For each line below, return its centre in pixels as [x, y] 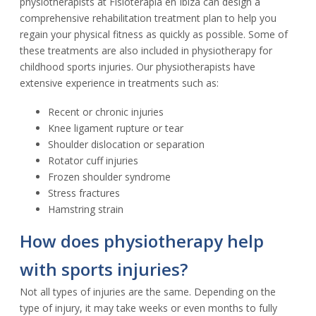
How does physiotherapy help [142, 241]
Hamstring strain [86, 209]
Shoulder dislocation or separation [126, 144]
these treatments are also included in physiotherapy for [146, 50]
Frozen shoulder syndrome [109, 176]
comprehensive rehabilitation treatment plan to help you [148, 18]
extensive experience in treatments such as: [119, 83]
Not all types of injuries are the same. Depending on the [148, 291]
